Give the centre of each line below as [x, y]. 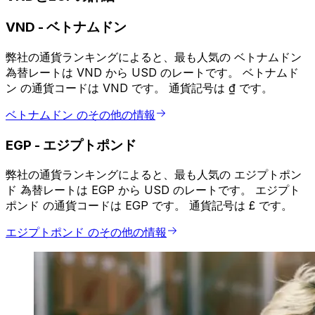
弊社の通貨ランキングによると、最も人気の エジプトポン [154, 175]
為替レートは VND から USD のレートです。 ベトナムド [152, 73]
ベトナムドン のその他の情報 [81, 115]
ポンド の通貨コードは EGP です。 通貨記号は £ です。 [149, 206]
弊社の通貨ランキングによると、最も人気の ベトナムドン [154, 57]
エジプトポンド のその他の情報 [86, 232]
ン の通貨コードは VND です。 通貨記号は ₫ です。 [139, 88]
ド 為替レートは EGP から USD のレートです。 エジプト [153, 190]
